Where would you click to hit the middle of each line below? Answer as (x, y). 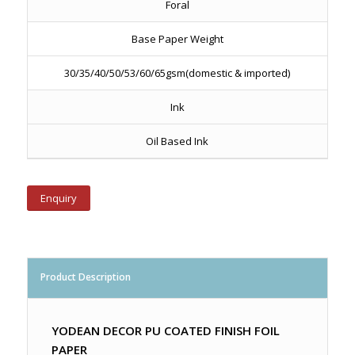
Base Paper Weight (177, 38)
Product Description (85, 277)
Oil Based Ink (177, 141)
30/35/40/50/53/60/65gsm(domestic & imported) (177, 73)
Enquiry (58, 198)
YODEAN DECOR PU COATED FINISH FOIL (165, 330)
